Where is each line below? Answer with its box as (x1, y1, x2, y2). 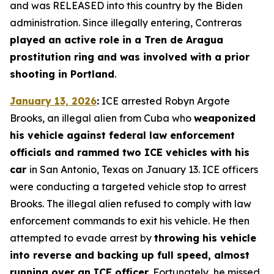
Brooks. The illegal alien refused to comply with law (10, 198, 251, 210)
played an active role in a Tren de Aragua (10, 34, 223, 46)
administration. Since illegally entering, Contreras (10, 17, 242, 29)
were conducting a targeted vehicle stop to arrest (10, 180, 246, 193)
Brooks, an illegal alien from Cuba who (10, 112, 194, 124)
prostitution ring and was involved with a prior (10, 51, 250, 63)
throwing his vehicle (154, 232, 256, 244)
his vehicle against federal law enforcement (10, 129, 235, 141)
